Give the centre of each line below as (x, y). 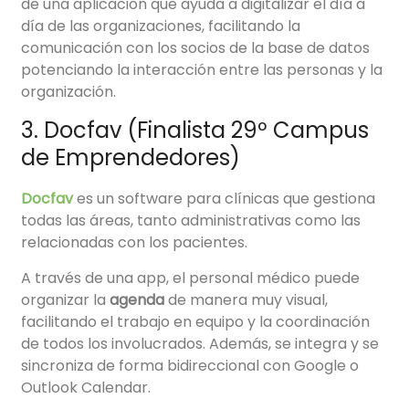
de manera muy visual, (246, 300)
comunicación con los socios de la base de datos (196, 48)
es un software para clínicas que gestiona (226, 199)
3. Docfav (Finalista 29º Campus (195, 131)
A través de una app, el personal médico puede (191, 278)
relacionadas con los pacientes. (136, 243)
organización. (69, 92)
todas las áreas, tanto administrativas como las (191, 221)
